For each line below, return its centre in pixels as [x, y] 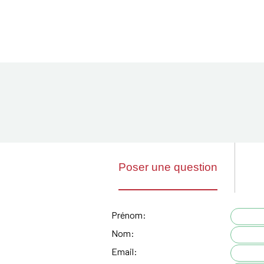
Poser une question [168, 167]
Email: [125, 252]
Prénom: [129, 215]
